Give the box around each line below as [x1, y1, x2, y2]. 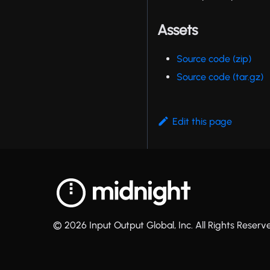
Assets [157, 21, 198, 39]
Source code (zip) [177, 53, 252, 65]
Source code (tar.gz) [177, 71, 264, 83]
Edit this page [172, 116, 233, 128]
